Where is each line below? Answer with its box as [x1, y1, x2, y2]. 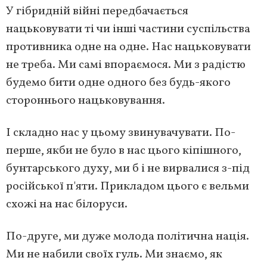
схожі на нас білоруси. [6, 196, 128, 213]
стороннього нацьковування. [6, 92, 165, 110]
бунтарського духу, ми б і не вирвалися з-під [6, 160, 250, 178]
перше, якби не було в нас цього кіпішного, [6, 142, 241, 160]
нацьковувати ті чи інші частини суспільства [6, 21, 250, 38]
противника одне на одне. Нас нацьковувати [6, 39, 251, 56]
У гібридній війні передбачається [6, 3, 188, 20]
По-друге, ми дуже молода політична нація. [6, 228, 249, 246]
